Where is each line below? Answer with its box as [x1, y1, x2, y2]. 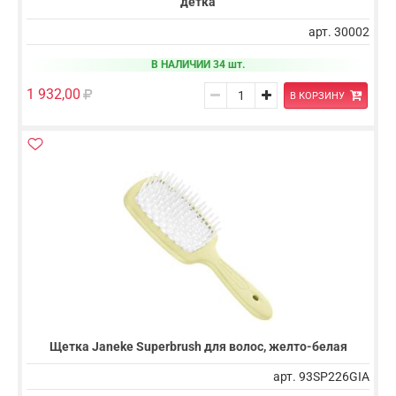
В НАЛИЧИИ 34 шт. [151, 57, 245, 71]
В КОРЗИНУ [289, 89, 345, 102]
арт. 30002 [308, 24, 369, 39]
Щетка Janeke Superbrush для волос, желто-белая [49, 339, 347, 354]
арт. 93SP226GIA [273, 369, 369, 385]
